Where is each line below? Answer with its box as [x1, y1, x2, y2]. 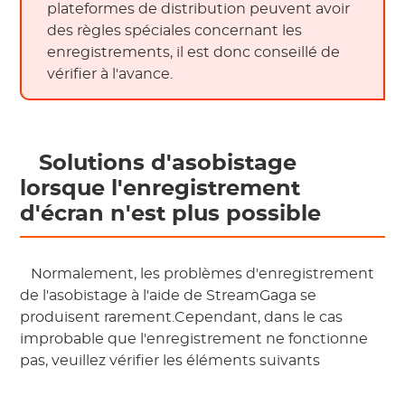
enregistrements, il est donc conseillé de [47, 44, 341, 60]
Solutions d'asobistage [33, 152, 297, 174]
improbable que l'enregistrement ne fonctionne [20, 331, 369, 346]
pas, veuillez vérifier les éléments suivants [20, 353, 325, 368]
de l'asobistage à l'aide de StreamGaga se [20, 287, 317, 303]
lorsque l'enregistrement [20, 177, 301, 200]
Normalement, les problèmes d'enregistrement [27, 266, 375, 281]
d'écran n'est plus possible [20, 202, 328, 225]
